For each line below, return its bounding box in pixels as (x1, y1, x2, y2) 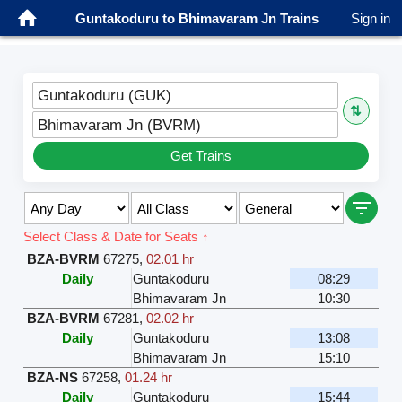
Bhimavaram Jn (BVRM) (38, 117, 202, 134)
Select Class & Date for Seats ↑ (23, 229, 210, 245)
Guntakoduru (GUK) (38, 87, 172, 104)
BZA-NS (27, 370, 79, 386)
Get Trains (170, 148, 232, 164)
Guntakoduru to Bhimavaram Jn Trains (74, 10, 319, 26)
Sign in (351, 10, 390, 26)
